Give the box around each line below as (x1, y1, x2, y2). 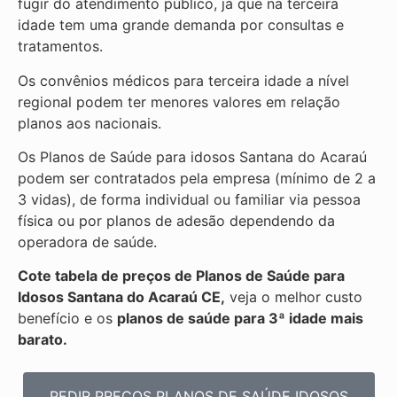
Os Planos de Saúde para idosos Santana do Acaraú (18, 148, 367, 167)
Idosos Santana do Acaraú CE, (18, 288, 225, 307)
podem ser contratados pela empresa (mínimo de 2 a (18, 169, 376, 188)
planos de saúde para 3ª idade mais (117, 309, 363, 328)
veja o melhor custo (225, 288, 362, 307)
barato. (18, 331, 67, 349)
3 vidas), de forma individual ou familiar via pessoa (18, 191, 361, 209)
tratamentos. (18, 37, 107, 56)
